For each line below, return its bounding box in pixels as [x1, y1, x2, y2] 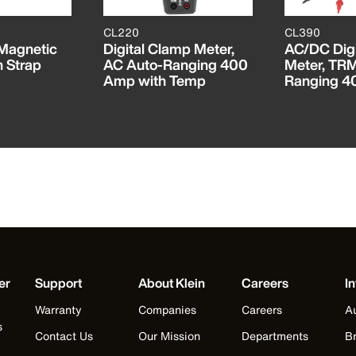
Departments [242, 327, 308, 344]
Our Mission [138, 327, 200, 344]
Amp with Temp [103, 70, 206, 91]
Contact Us [35, 327, 93, 344]
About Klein [138, 273, 205, 292]
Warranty [35, 301, 82, 318]
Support [35, 273, 82, 292]
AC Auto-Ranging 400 [103, 54, 248, 75]
